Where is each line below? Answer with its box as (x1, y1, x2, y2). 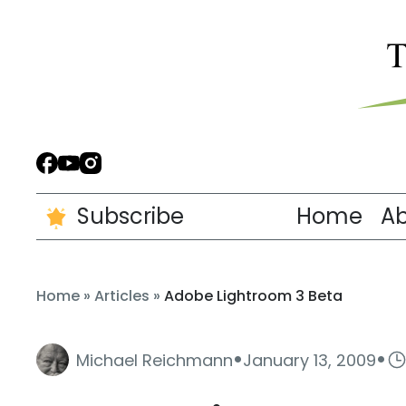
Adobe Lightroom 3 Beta (164, 285, 343, 306)
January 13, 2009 (243, 348, 376, 372)
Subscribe (77, 201, 184, 231)
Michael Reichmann (76, 348, 233, 372)
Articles (94, 285, 150, 306)
